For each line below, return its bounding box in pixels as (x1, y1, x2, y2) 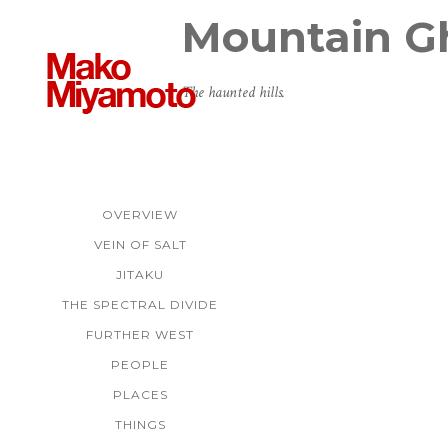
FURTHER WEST (86, 327, 194, 342)
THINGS (114, 417, 166, 432)
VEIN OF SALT (93, 237, 187, 252)
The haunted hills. (182, 82, 285, 103)
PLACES (112, 387, 168, 402)
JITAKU (116, 267, 164, 282)
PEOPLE (111, 357, 169, 372)
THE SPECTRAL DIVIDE (62, 297, 218, 312)
